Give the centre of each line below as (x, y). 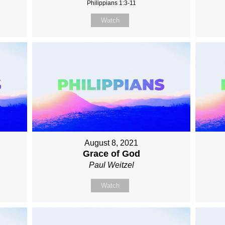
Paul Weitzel (111, 165)
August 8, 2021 (111, 143)
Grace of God (111, 153)
